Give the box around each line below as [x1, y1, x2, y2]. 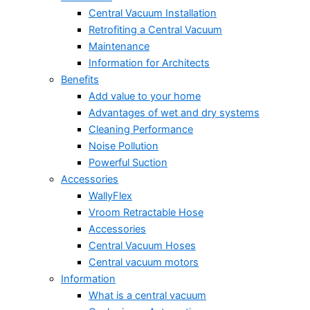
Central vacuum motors [89, 255, 199, 268]
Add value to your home [89, 89, 201, 102]
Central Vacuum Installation [89, 6, 217, 19]
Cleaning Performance [89, 122, 193, 136]
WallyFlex [89, 189, 132, 202]
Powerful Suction [89, 156, 167, 169]
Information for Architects [89, 56, 210, 69]
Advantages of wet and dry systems [89, 106, 259, 119]
